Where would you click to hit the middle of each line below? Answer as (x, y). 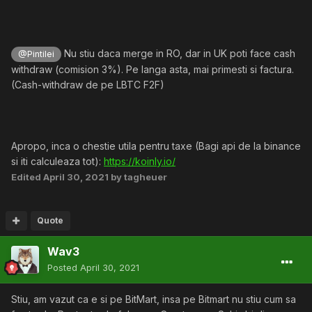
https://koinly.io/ (140, 162)
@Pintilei (37, 54)
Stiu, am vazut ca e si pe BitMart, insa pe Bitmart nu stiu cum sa (154, 299)
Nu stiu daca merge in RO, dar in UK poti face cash (179, 53)
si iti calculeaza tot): (57, 162)
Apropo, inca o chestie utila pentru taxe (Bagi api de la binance (156, 146)
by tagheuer (138, 177)
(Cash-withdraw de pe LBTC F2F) (88, 85)
